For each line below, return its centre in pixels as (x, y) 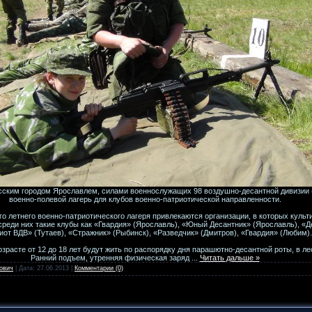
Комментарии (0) (99, 268)
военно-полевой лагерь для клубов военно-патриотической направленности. (145, 199)
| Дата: (25, 268)
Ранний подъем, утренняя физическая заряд (111, 257)
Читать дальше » (229, 257)
